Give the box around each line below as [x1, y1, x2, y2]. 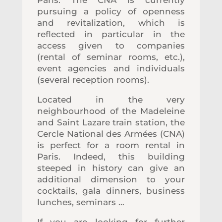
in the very [96, 94, 185, 105]
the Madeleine [118, 106, 185, 116]
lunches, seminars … [37, 197, 124, 207]
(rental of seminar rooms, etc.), [37, 52, 185, 62]
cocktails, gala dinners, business [37, 185, 185, 196]
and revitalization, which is [37, 17, 185, 28]
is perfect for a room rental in [37, 140, 185, 150]
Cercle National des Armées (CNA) [37, 128, 185, 139]
